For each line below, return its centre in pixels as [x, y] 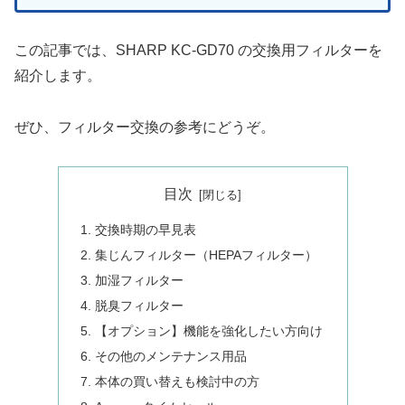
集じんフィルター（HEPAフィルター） [206, 255]
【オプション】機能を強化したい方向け [208, 330]
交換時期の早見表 [145, 230]
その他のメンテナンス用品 [170, 356]
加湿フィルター [139, 281]
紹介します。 [58, 76]
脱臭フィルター [139, 306]
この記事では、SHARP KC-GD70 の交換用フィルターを [198, 51]
